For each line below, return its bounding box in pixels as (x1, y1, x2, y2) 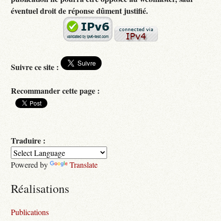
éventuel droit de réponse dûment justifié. (11, 5, 148, 17)
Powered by (11, 159, 50, 170)
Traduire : (11, 135, 46, 147)
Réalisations (11, 181, 70, 197)
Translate (70, 159, 98, 170)
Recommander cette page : (11, 85, 100, 97)
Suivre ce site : (11, 61, 59, 73)
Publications (11, 207, 49, 218)
